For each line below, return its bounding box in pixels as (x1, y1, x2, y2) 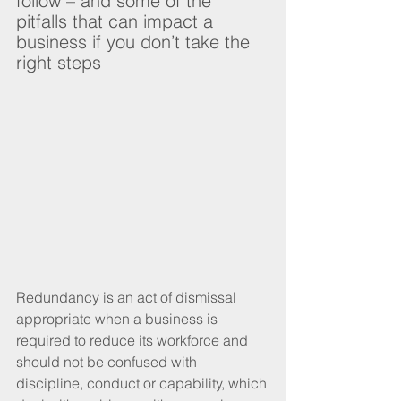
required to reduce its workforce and (16, 330, 252, 349)
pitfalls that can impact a (16, 10, 218, 32)
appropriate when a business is (16, 309, 221, 328)
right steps (16, 51, 101, 73)
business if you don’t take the (16, 30, 255, 53)
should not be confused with (16, 352, 200, 371)
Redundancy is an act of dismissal (16, 287, 240, 306)
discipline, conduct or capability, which (16, 373, 270, 392)
